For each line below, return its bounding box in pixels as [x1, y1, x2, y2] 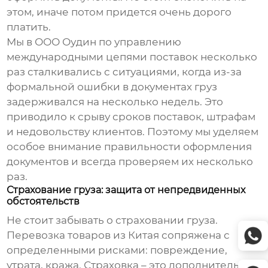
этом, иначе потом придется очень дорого [7, 6, 232, 19]
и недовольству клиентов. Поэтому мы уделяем [7, 126, 259, 138]
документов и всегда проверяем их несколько [7, 156, 254, 168]
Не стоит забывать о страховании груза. [7, 214, 218, 227]
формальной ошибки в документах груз [7, 81, 218, 93]
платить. [7, 21, 51, 33]
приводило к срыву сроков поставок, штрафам [7, 111, 256, 123]
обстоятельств [7, 196, 80, 208]
